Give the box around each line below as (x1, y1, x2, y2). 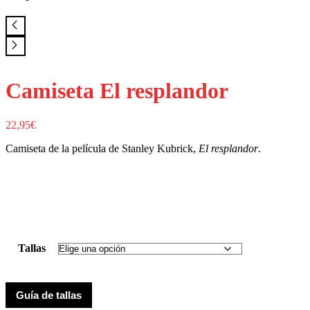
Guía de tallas (16, 289, 82, 301)
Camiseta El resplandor (6, 78, 228, 104)
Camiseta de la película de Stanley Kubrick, (6, 142, 199, 154)
